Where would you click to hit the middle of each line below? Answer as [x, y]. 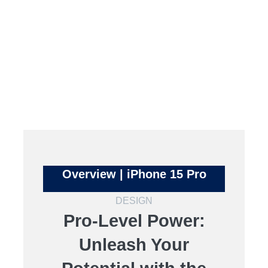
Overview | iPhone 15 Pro [134, 174]
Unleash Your [134, 245]
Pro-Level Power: [134, 221]
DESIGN [134, 201]
